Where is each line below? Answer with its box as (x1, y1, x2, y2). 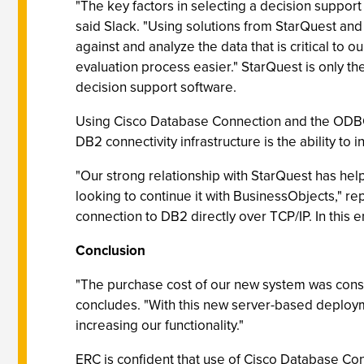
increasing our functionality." (76, 315, 244, 336)
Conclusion (76, 240, 145, 261)
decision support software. (76, 77, 236, 97)
